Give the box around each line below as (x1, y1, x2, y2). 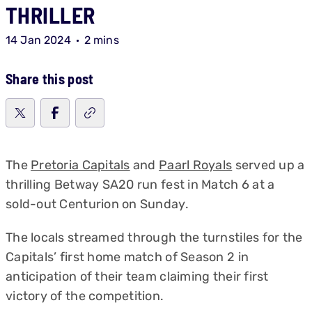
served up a (232, 157, 305, 173)
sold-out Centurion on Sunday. (6, 196, 189, 212)
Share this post (6, 70, 94, 87)
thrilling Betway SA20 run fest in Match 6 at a (6, 177, 275, 192)
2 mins (84, 33, 119, 47)
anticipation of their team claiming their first (6, 269, 269, 284)
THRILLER (6, 1, 95, 28)
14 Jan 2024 (6, 33, 71, 47)
